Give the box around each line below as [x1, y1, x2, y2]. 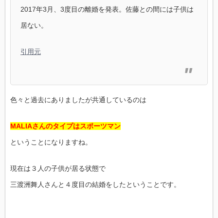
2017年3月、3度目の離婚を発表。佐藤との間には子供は [20, 5, 194, 13]
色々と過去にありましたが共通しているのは [10, 95, 146, 104]
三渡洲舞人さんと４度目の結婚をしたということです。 [10, 180, 181, 188]
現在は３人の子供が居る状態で [10, 164, 106, 172]
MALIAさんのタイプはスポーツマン [10, 122, 121, 130]
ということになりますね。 [10, 138, 92, 146]
